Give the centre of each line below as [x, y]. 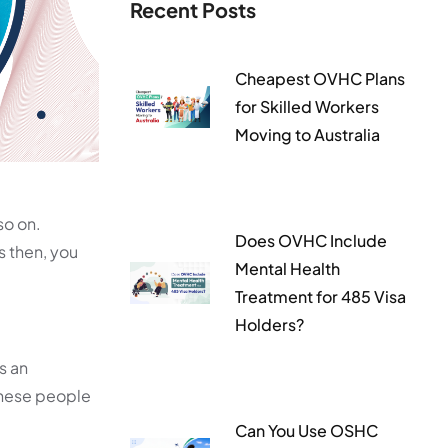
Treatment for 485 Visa [320, 296]
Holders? [269, 324]
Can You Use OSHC [306, 430]
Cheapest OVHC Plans [320, 78]
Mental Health [287, 268]
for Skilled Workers [307, 106]
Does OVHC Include [311, 240]
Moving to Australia [307, 134]
